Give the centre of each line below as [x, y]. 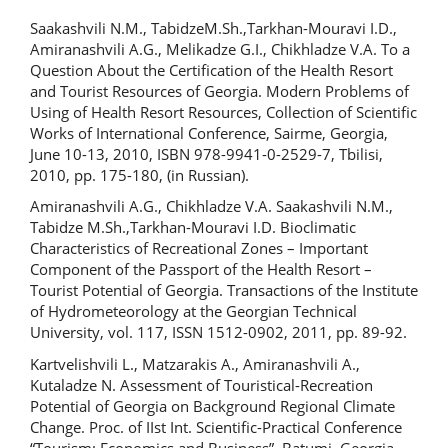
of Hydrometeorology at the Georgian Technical [193, 311]
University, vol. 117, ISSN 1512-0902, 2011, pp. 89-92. [218, 332]
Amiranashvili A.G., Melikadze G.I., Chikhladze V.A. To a [220, 48]
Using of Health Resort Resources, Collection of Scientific [223, 111]
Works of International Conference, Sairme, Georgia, [209, 132]
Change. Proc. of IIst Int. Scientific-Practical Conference [216, 426]
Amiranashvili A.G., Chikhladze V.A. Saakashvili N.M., [211, 206]
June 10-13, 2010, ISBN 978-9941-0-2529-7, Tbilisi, [206, 153]
